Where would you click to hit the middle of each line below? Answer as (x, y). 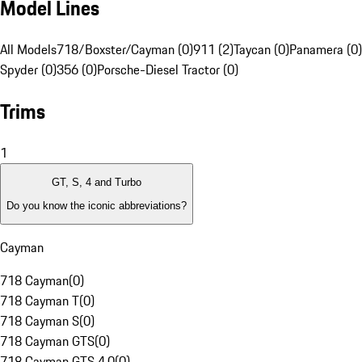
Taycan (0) (261, 50)
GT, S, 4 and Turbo (97, 183)
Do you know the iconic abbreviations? (97, 205)
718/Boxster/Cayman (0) (125, 50)
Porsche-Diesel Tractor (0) (168, 70)
